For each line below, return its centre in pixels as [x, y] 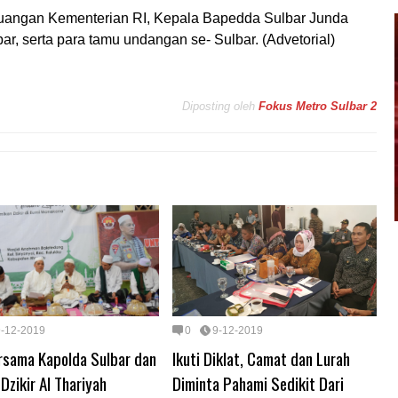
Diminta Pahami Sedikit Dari [258, 382]
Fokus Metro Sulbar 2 [318, 107]
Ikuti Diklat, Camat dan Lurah [261, 358]
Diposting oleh [219, 107]
